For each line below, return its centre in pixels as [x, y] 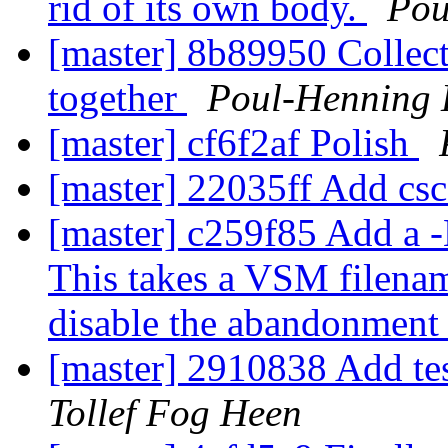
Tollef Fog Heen [175, 413]
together [117, 98]
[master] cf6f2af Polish [233, 143]
